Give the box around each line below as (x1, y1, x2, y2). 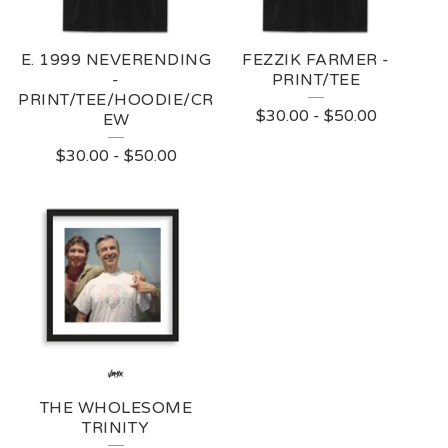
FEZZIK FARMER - (242, 50, 390, 70)
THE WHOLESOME (39, 398, 193, 418)
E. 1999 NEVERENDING (20, 50, 212, 70)
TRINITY (82, 418, 150, 438)
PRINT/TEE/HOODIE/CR (18, 90, 214, 110)
